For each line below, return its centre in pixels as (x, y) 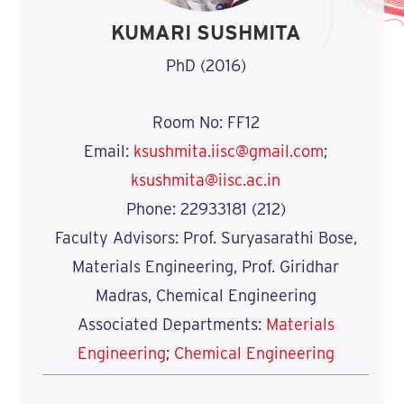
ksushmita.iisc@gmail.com (229, 151)
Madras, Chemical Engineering (206, 295)
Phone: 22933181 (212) (206, 208)
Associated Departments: (171, 324)
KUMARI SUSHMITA (206, 33)
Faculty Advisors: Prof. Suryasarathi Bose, (206, 237)
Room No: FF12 (206, 122)
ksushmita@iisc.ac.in (206, 179)
